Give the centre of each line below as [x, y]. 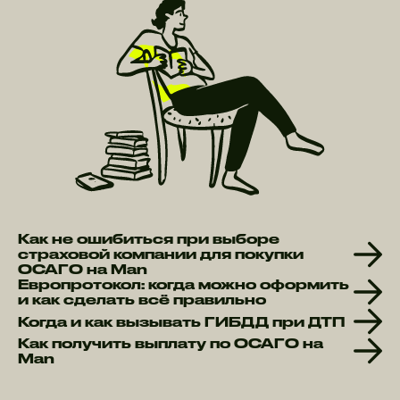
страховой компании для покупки [161, 254]
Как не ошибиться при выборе [149, 239]
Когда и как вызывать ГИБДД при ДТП [181, 321]
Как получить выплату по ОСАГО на [171, 344]
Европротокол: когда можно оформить [183, 285]
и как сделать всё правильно [142, 300]
